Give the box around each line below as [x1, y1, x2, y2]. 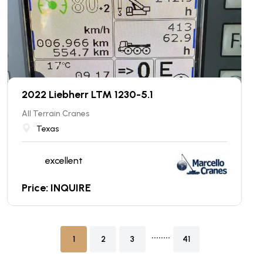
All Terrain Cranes [22, 109, 89, 119]
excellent [45, 154, 83, 166]
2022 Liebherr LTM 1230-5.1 [22, 88, 153, 101]
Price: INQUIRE [22, 181, 91, 194]
